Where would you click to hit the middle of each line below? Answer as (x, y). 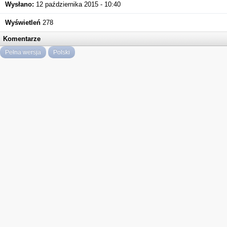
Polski (62, 52)
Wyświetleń (23, 23)
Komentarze (22, 39)
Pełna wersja (23, 52)
